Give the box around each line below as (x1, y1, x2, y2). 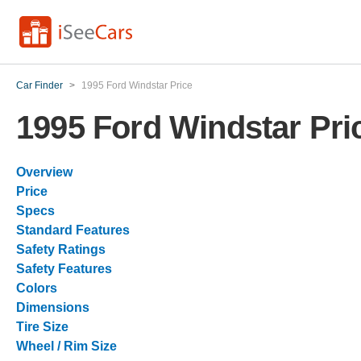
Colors (16, 281, 57, 295)
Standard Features (16, 223, 130, 237)
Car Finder (16, 80, 63, 91)
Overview (16, 165, 73, 179)
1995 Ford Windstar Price (81, 80, 193, 91)
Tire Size (16, 320, 68, 334)
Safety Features (16, 262, 112, 276)
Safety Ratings (16, 243, 106, 256)
